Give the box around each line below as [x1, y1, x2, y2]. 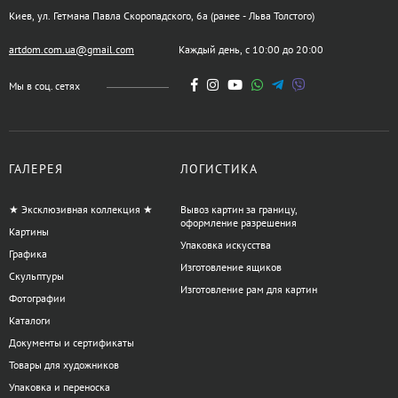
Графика [9, 247, 47, 261]
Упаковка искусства [179, 238, 271, 252]
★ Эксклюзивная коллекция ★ [9, 203, 153, 217]
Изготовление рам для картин [179, 283, 317, 297]
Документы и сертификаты [9, 336, 134, 350]
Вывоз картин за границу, [179, 203, 297, 217]
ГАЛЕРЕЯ [9, 161, 63, 178]
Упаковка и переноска [9, 380, 110, 394]
